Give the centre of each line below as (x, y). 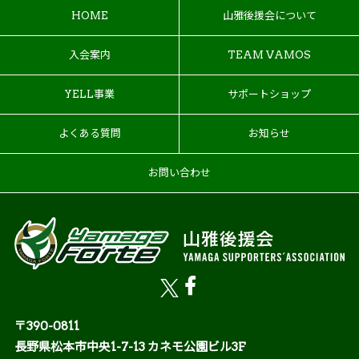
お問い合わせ (179, 172)
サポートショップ (269, 94)
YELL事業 (89, 94)
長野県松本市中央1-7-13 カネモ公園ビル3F (130, 347)
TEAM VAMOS (269, 54)
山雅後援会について (269, 15)
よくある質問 (89, 133)
